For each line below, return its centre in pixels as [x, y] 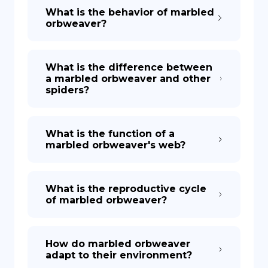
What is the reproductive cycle [126, 189]
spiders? [67, 90]
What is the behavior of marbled [130, 12]
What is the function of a [110, 134]
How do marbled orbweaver [118, 244]
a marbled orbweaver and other [128, 79]
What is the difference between [129, 67]
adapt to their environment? [119, 255]
